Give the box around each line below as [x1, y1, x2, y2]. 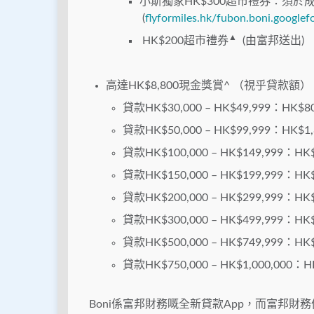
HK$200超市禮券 [139, 35, 228, 47]
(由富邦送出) [237, 35, 304, 47]
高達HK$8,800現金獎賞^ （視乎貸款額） [106, 80, 311, 92]
